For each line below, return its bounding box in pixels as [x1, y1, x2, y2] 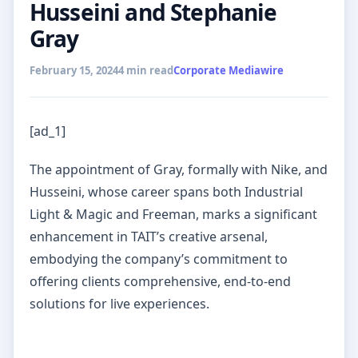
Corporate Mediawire [173, 62, 284, 78]
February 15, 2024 [30, 62, 118, 78]
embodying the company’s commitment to [30, 249, 288, 268]
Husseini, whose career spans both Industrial [30, 182, 303, 201]
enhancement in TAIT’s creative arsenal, [30, 227, 268, 245]
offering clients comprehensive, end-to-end [30, 272, 291, 290]
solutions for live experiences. [30, 294, 209, 312]
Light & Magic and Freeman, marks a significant [30, 205, 317, 223]
